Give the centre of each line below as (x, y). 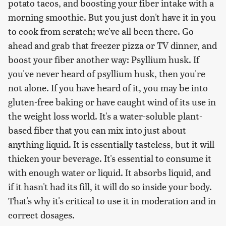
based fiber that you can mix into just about (97, 130)
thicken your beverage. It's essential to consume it (110, 158)
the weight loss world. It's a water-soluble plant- (105, 116)
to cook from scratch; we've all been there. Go (101, 31)
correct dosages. (41, 214)
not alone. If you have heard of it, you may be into (108, 87)
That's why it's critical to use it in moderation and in (112, 200)
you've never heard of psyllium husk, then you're (107, 73)
